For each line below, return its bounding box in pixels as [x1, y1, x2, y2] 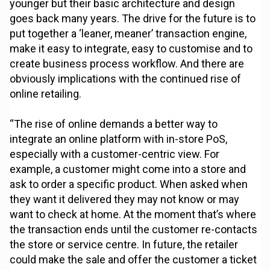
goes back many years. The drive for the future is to [10, 12, 256, 25]
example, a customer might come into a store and [10, 163, 246, 176]
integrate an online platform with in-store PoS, [10, 133, 228, 146]
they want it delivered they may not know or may [10, 193, 240, 206]
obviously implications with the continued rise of [10, 72, 242, 86]
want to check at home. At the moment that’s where [10, 208, 257, 221]
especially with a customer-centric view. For [10, 148, 220, 161]
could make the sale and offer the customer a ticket [10, 253, 257, 266]
